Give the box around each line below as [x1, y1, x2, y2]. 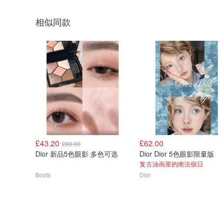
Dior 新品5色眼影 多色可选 [35, 149, 118, 159]
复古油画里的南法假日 [139, 159, 203, 168]
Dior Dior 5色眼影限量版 [139, 149, 214, 159]
